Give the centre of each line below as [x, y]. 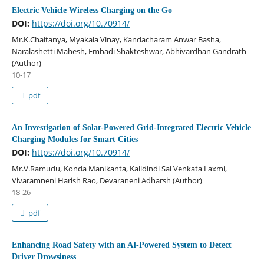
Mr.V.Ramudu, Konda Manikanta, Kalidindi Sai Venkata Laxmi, [119, 169]
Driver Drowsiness [44, 257]
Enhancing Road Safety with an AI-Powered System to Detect [121, 245]
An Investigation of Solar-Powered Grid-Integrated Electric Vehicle [131, 128]
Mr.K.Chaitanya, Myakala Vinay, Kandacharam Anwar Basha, [116, 40]
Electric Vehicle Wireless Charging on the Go [92, 11]
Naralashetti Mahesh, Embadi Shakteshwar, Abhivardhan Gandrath [129, 52]
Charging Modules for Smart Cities [75, 140]
